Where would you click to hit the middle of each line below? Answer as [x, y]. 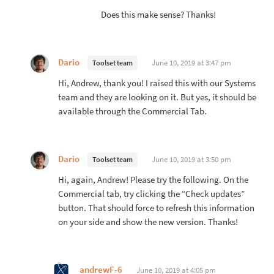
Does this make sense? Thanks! [158, 14]
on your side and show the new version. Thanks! [148, 222]
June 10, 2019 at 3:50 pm [191, 159]
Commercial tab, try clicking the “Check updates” [151, 194]
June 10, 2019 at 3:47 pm [191, 62]
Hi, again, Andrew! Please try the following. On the [153, 180]
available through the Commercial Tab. [132, 111]
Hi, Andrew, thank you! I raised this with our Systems [157, 83]
